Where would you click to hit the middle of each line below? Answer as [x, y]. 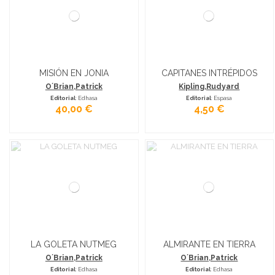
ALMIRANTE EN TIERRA [209, 244]
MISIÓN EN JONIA [74, 73]
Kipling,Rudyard [209, 86]
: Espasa [222, 98]
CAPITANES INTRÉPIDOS [209, 73]
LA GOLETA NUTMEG [74, 244]
